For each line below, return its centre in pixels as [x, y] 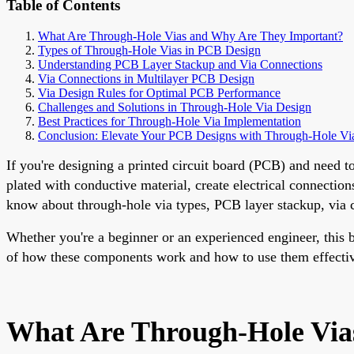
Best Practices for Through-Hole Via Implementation [169, 121]
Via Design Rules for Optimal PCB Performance [159, 92]
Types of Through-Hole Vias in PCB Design [149, 50]
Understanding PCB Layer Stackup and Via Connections [180, 64]
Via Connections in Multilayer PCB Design [146, 78]
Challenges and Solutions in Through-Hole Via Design [175, 107]
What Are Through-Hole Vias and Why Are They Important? [190, 36]
